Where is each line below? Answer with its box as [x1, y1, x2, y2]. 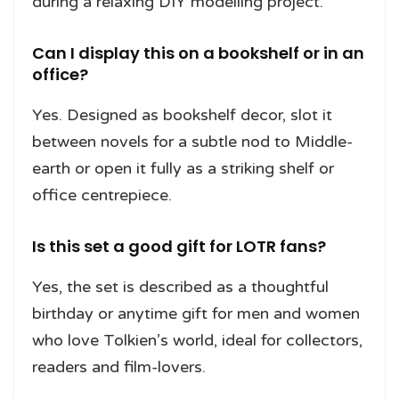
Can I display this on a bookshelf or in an [32, 42, 364, 65]
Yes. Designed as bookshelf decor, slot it [32, 105, 332, 126]
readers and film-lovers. [32, 357, 206, 378]
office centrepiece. [32, 185, 172, 206]
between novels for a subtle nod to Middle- [32, 132, 353, 152]
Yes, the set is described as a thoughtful [32, 277, 329, 297]
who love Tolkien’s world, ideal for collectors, [32, 330, 362, 351]
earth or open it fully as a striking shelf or [32, 159, 334, 179]
